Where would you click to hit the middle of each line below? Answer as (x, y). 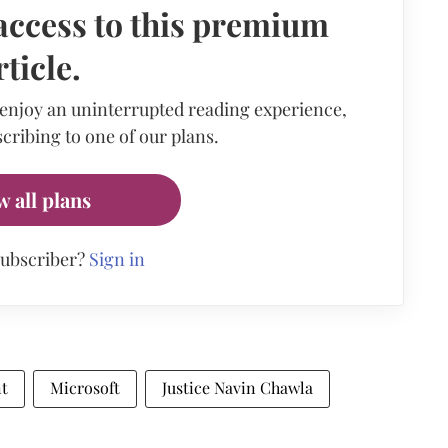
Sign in (116, 259)
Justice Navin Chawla (237, 387)
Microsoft (85, 387)
